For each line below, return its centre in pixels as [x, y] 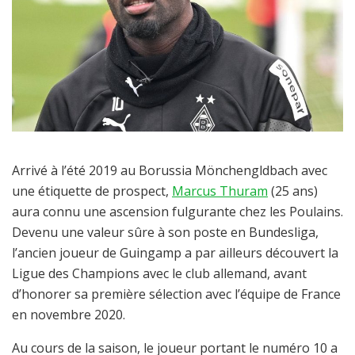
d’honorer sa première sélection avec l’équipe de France [176, 294]
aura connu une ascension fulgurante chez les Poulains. [177, 211]
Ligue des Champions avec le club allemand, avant [159, 273]
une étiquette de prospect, [92, 191]
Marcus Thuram [220, 191]
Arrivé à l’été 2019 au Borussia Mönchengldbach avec [170, 170]
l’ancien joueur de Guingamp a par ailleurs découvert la [175, 252]
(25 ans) [293, 191]
